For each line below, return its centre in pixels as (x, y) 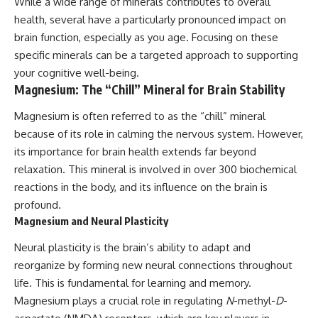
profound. (38, 205)
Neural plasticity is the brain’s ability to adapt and (132, 247)
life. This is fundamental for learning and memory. (133, 283)
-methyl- (254, 300)
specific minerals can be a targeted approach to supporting (156, 55)
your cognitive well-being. (77, 72)
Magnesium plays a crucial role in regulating (120, 300)
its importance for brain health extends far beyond (135, 152)
